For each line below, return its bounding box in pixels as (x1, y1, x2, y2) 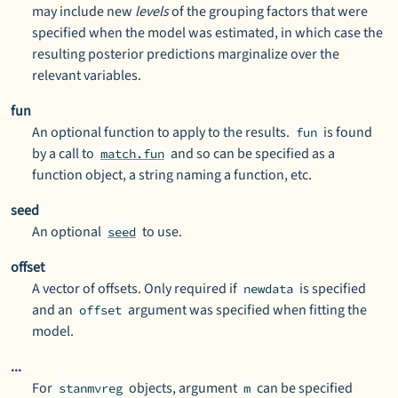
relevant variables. (32, 66, 141, 85)
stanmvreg (59, 380, 123, 396)
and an (32, 300, 76, 320)
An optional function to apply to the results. (32, 123, 292, 142)
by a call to (32, 144, 97, 163)
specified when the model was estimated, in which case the (32, 23, 383, 43)
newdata (243, 281, 293, 297)
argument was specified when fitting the (125, 300, 367, 320)
